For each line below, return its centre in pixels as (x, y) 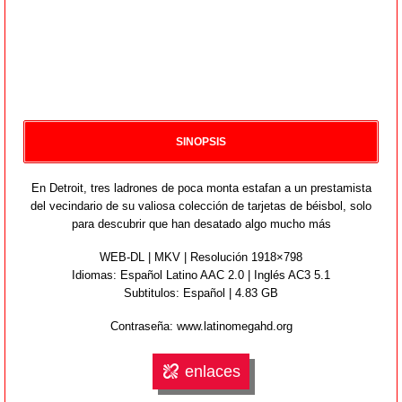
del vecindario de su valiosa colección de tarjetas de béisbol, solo (201, 205)
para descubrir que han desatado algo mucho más (201, 223)
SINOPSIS (201, 141)
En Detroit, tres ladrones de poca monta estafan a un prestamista (201, 188)
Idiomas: (94, 275)
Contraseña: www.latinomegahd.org (201, 326)
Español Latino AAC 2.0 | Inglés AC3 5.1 (223, 275)
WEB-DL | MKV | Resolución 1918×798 (201, 257)
